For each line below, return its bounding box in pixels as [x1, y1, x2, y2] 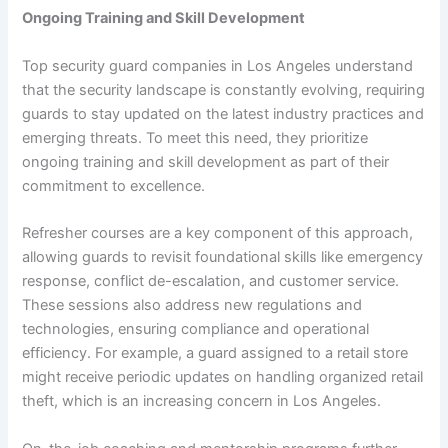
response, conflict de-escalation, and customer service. [22, 272, 400, 291]
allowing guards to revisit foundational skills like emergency [22, 248, 424, 267]
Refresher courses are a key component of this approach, [22, 224, 414, 243]
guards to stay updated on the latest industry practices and [22, 104, 425, 123]
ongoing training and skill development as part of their [22, 152, 390, 171]
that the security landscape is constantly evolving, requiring [22, 80, 426, 99]
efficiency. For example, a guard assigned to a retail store [22, 344, 409, 363]
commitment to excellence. [22, 176, 206, 195]
